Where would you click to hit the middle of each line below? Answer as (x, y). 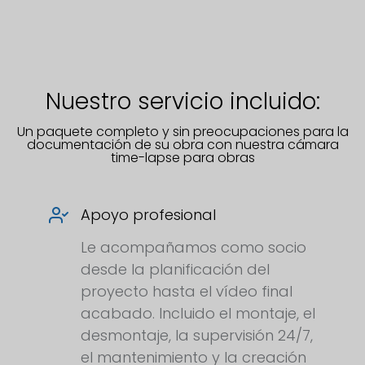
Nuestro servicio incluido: (182, 102)
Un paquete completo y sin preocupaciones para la (182, 132)
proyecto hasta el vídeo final (187, 292)
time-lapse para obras (182, 158)
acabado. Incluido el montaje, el (198, 314)
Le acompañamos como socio (193, 248)
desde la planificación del (175, 270)
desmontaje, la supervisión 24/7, (197, 336)
